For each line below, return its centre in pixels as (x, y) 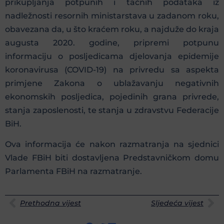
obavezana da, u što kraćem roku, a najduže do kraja (112, 29)
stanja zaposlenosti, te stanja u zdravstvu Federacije (112, 110)
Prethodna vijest (50, 203)
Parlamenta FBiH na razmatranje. (73, 171)
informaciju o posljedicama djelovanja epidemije (112, 56)
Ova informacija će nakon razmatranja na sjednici (112, 144)
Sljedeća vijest (177, 203)
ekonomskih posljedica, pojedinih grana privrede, (112, 96)
